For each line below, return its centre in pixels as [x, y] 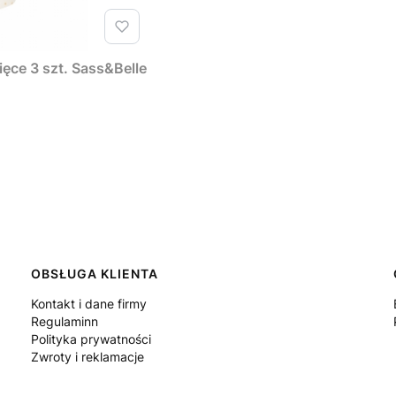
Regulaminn [64, 321]
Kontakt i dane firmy [88, 303]
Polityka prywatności [91, 339]
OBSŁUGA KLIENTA [94, 273]
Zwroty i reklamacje [87, 356]
